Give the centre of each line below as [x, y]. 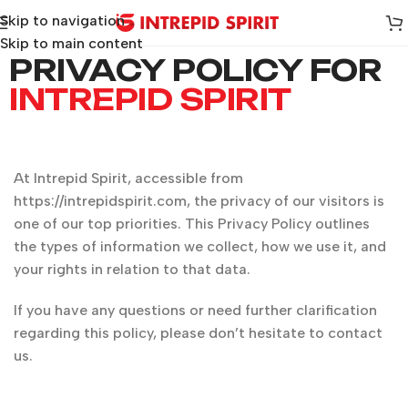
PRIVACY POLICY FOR [195, 70]
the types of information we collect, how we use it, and [200, 246]
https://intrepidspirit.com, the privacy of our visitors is [199, 201]
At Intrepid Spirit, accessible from [128, 178]
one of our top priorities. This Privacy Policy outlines [192, 224]
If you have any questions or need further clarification [195, 310]
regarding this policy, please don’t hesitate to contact [198, 333]
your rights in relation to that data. [132, 269]
